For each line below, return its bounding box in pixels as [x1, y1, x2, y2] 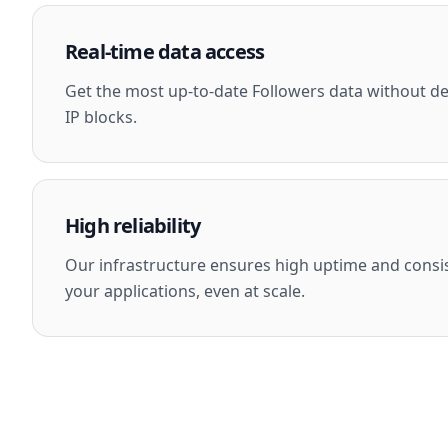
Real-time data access [65, 38, 265, 65]
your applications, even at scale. [65, 280, 305, 302]
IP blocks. [65, 106, 137, 128]
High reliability [65, 212, 201, 239]
